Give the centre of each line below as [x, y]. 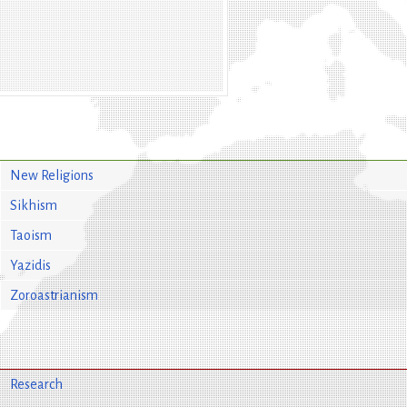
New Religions [51, 175]
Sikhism [33, 205]
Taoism [30, 235]
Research [36, 384]
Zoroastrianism [54, 295]
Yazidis [30, 265]
